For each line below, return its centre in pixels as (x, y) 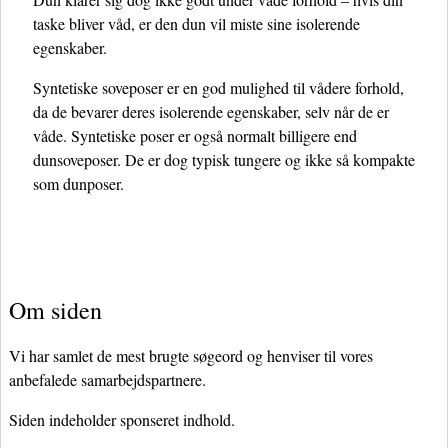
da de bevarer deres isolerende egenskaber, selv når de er (211, 111)
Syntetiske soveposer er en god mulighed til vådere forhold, (218, 87)
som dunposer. (78, 183)
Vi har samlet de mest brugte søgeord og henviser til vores (191, 355)
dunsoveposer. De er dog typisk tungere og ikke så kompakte (224, 159)
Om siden (55, 310)
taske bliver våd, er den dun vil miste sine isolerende (196, 23)
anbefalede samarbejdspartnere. (107, 379)
